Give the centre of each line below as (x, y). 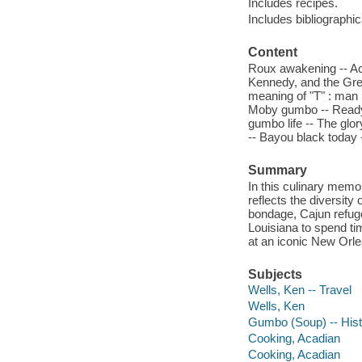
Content (272, 53)
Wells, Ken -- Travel (299, 290)
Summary (277, 170)
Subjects (275, 274)
